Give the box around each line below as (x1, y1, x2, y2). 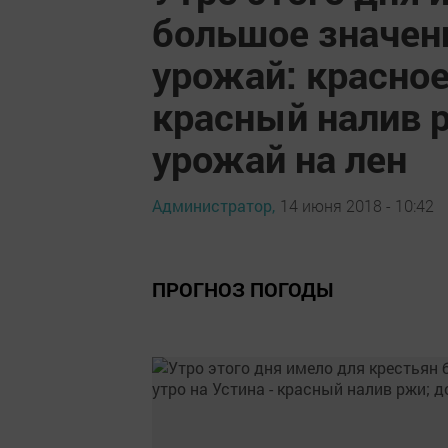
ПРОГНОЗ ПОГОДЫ (152, 276, 333, 302)
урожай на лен (152, 133, 407, 183)
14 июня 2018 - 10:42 (280, 194, 434, 216)
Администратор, (152, 194, 275, 216)
